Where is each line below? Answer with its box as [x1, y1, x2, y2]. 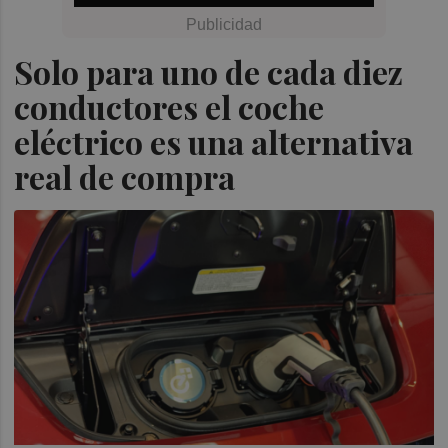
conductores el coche [14, 85, 325, 128]
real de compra [14, 155, 236, 198]
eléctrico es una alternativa [14, 120, 414, 163]
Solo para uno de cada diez [14, 50, 404, 93]
